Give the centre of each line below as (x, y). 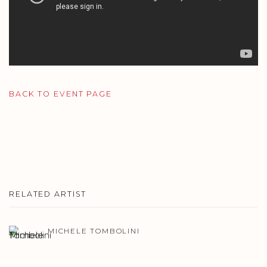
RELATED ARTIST (48, 194)
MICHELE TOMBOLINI (94, 231)
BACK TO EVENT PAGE (60, 94)
